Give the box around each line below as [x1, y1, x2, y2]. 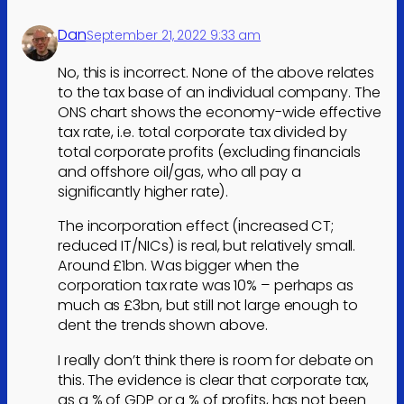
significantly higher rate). [58, 181, 229, 203]
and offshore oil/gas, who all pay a [58, 161, 301, 183]
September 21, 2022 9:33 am [86, 25, 262, 44]
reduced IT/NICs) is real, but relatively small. [58, 235, 356, 257]
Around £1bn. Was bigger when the [58, 255, 299, 277]
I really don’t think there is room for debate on [58, 349, 374, 371]
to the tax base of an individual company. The [58, 82, 381, 104]
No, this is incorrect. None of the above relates [58, 62, 375, 84]
